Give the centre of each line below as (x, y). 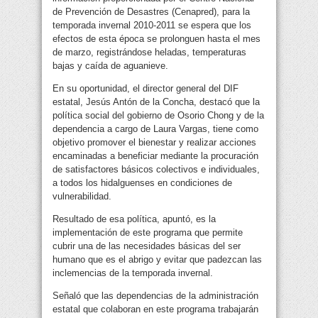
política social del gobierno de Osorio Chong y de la (158, 116)
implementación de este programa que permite (148, 233)
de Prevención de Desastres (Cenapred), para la (151, 12)
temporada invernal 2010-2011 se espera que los (152, 26)
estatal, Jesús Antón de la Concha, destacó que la (156, 102)
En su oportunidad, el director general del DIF (146, 89)
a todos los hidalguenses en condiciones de (142, 183)
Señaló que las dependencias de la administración (155, 296)
